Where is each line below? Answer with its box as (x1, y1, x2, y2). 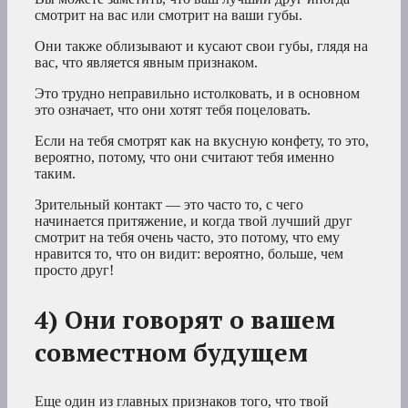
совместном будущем (35, 336, 308, 370)
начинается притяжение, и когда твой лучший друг (35, 213, 352, 229)
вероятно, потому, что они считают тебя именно (35, 149, 334, 166)
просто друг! (35, 262, 114, 279)
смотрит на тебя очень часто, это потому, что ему (35, 229, 340, 246)
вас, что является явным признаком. (35, 55, 258, 71)
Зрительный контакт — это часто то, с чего (35, 197, 303, 213)
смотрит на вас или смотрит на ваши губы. (35, 7, 302, 24)
